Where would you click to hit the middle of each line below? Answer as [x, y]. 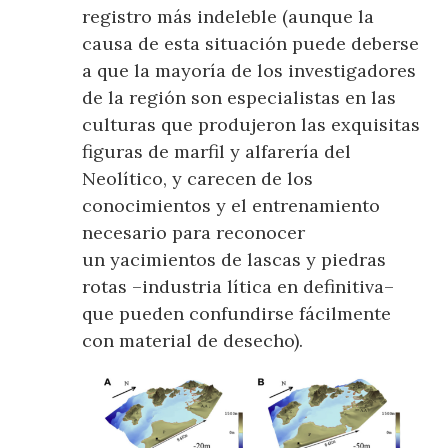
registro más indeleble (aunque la [228, 17]
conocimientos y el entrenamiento [231, 206]
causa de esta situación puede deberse [251, 44]
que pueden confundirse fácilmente [237, 314]
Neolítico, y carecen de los [198, 179]
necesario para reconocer [194, 233]
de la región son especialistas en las [239, 98]
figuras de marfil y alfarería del [217, 152]
